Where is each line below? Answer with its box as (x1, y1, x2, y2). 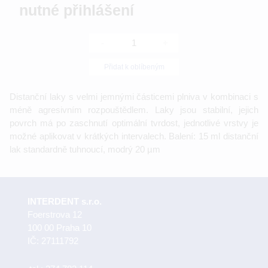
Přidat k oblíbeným (103, 62, 165, 71)
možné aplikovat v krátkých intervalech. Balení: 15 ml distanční (10, 130, 258, 141)
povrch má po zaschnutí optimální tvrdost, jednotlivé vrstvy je (10, 117, 258, 128)
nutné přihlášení (19, 2, 134, 19)
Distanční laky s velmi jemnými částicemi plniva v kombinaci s (10, 91, 258, 102)
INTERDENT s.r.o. (28, 196, 102, 207)
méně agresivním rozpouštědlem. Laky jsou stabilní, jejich (10, 104, 258, 115)
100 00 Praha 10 (28, 223, 92, 233)
